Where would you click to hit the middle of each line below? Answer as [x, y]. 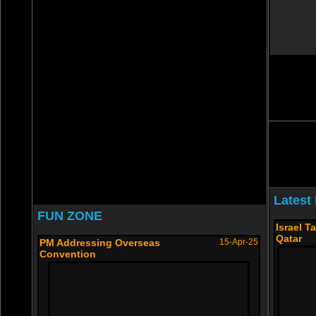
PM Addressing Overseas [100, 243]
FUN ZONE [70, 216]
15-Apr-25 [239, 242]
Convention [68, 254]
